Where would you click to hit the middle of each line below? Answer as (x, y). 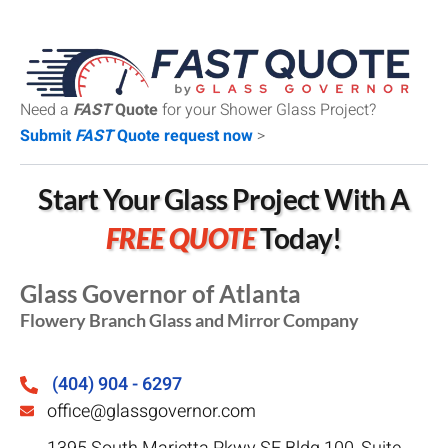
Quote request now (183, 135)
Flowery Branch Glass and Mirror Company (189, 319)
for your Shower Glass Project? (267, 109)
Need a (46, 109)
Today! (299, 237)
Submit (47, 135)
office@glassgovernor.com (151, 411)
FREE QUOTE (181, 237)
